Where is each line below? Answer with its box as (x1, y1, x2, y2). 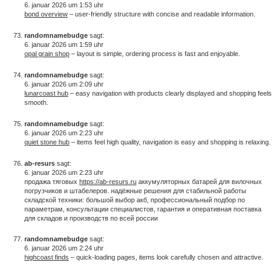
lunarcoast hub (24, 89, 68, 97)
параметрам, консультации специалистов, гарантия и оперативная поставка (24, 205, 261, 213)
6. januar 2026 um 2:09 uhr (24, 80, 104, 88)
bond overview (24, 10, 68, 18)
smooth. (24, 98, 48, 106)
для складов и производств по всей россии (24, 214, 158, 222)
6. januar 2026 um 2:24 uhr (24, 244, 104, 252)
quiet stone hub (24, 138, 69, 146)
